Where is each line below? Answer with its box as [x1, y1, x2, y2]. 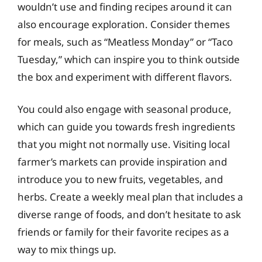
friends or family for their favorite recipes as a [18, 225, 229, 239]
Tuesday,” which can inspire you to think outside [18, 52, 240, 66]
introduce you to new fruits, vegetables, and [18, 173, 223, 186]
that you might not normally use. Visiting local [18, 137, 230, 151]
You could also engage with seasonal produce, [18, 102, 232, 116]
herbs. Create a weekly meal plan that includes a [18, 190, 243, 204]
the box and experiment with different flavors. [18, 70, 232, 84]
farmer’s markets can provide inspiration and [18, 155, 227, 168]
